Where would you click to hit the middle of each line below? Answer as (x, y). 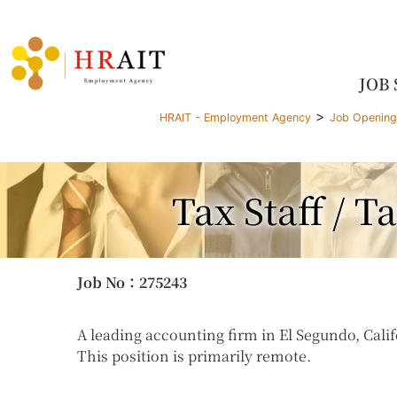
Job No (101, 282)
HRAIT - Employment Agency (235, 117)
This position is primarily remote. (194, 355)
